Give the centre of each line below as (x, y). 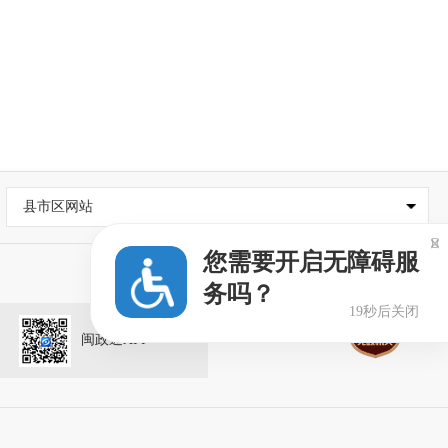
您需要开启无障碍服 (311, 262)
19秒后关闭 (384, 312)
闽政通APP (114, 339)
